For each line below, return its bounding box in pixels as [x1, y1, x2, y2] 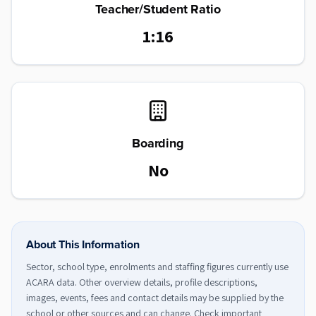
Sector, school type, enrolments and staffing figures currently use [26, 260, 288, 273]
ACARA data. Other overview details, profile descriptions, [26, 276, 257, 288]
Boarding [132, 134, 184, 152]
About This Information [26, 236, 140, 253]
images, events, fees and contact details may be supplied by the [26, 291, 284, 304]
